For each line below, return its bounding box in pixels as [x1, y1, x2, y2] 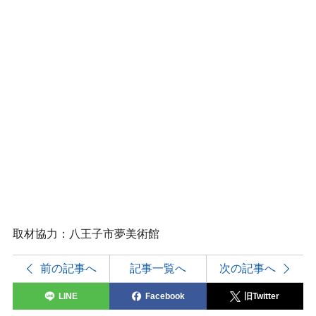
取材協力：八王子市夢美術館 [12, 227, 159, 240]
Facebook [145, 291, 185, 301]
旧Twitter [244, 291, 280, 301]
